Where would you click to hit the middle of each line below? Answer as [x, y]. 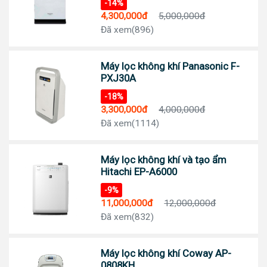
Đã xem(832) [128, 217]
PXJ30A [119, 78]
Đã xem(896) [128, 30]
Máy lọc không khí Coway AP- [166, 254]
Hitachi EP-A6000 [139, 172]
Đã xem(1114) [130, 124]
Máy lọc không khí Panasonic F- [170, 66]
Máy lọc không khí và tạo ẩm [164, 160]
